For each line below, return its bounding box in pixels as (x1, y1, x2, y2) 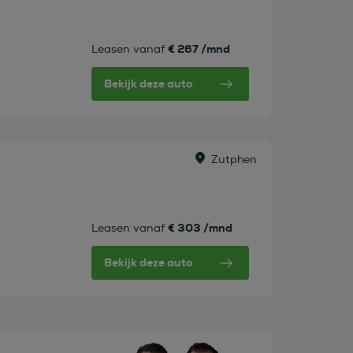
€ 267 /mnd (167, 42, 230, 57)
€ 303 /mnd (167, 221, 232, 236)
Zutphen (210, 153, 257, 167)
